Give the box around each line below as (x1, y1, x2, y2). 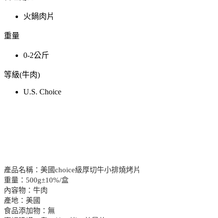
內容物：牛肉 (4, 186, 48, 194)
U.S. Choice (23, 87, 61, 96)
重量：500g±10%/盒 (4, 176, 69, 184)
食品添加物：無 (4, 206, 55, 215)
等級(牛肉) (4, 70, 40, 79)
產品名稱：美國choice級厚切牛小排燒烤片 (4, 165, 141, 174)
